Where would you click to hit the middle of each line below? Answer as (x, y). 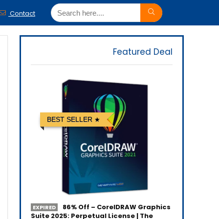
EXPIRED (44, 207)
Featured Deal (143, 52)
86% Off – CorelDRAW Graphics (116, 207)
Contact (22, 13)
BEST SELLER (70, 119)
